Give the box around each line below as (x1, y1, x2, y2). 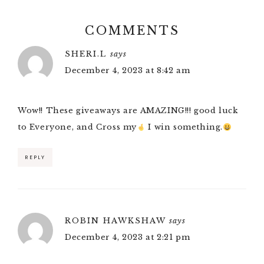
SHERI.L (65, 49, 107, 60)
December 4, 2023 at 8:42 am (65, 65, 190, 76)
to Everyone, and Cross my (18, 122, 137, 133)
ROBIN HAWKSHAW (65, 216, 166, 226)
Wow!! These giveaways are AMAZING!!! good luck (18, 105, 238, 116)
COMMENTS (84, 24, 180, 38)
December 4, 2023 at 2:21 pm (65, 232, 190, 243)
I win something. (145, 122, 223, 133)
